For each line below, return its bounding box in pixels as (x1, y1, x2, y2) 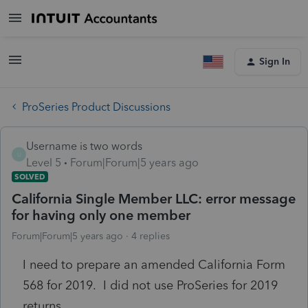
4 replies (131, 230, 170, 242)
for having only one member (12, 206, 190, 223)
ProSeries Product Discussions (22, 100, 170, 113)
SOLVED (14, 171, 45, 181)
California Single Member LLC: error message (12, 190, 296, 207)
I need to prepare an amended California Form (23, 256, 285, 272)
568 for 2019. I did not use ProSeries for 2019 (23, 277, 278, 293)
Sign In (259, 56, 290, 67)
